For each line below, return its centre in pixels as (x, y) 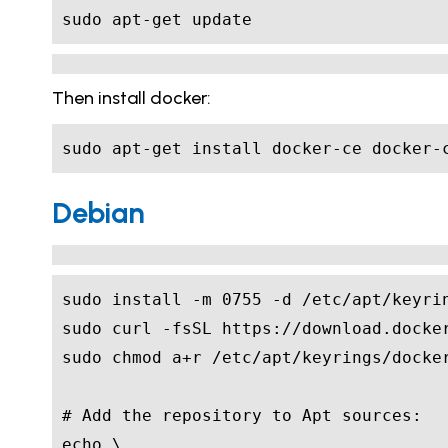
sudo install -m (142, 300)
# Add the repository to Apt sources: (242, 416)
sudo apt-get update (157, 20)
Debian (98, 213)
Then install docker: (131, 98)
